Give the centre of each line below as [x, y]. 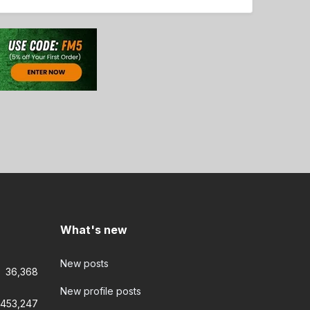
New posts [84, 263]
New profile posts [100, 291]
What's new [93, 230]
